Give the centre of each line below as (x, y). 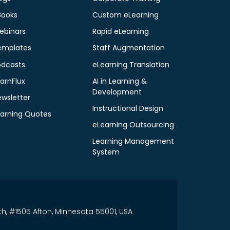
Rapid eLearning (121, 32)
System (106, 152)
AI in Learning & (120, 81)
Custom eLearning (126, 15)
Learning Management (133, 141)
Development (117, 92)
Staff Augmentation (129, 48)
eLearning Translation (131, 64)
